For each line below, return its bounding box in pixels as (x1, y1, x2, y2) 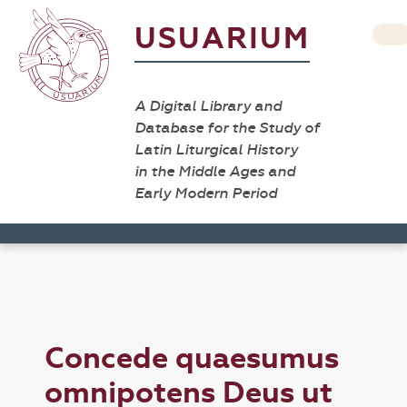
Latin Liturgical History (134, 141, 298, 158)
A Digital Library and (134, 97, 282, 114)
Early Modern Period (134, 184, 277, 202)
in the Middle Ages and (134, 163, 295, 180)
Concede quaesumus (45, 341, 340, 376)
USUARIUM (134, 21, 310, 56)
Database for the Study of (134, 119, 320, 136)
